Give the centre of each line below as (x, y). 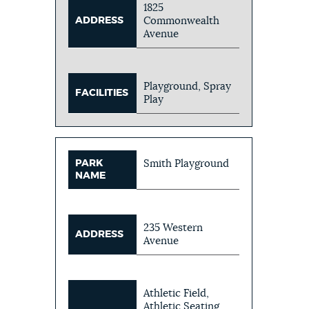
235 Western (173, 228)
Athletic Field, (177, 293)
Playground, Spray (188, 86)
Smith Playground (187, 163)
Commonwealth (182, 21)
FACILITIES (102, 93)
